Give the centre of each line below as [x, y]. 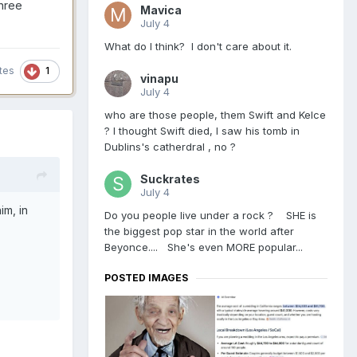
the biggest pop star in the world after [199, 231]
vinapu [159, 79]
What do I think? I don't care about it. [198, 47]
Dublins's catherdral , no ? [170, 147]
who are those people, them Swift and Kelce [215, 115]
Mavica [161, 10]
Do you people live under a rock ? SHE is [210, 216]
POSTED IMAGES [146, 278]
